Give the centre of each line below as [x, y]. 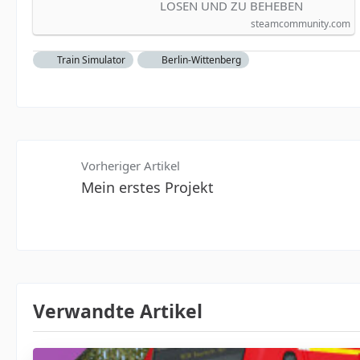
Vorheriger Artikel [131, 166]
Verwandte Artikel [118, 311]
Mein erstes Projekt [147, 187]
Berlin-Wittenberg [201, 60]
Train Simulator [91, 60]
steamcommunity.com [301, 24]
